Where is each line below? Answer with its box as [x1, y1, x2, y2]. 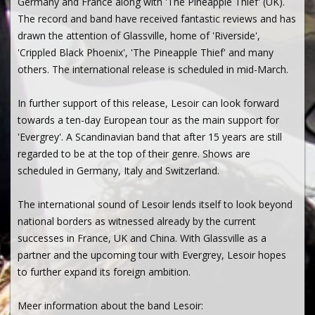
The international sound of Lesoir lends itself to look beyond [18, 198, 292, 211]
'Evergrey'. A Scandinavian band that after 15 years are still [18, 130, 282, 143]
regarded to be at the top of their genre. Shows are [18, 147, 250, 160]
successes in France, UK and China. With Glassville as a [18, 231, 266, 245]
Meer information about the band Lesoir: [18, 299, 203, 312]
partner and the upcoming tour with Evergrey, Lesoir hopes [18, 248, 286, 262]
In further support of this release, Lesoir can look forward [18, 96, 279, 110]
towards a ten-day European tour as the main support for [18, 113, 279, 127]
